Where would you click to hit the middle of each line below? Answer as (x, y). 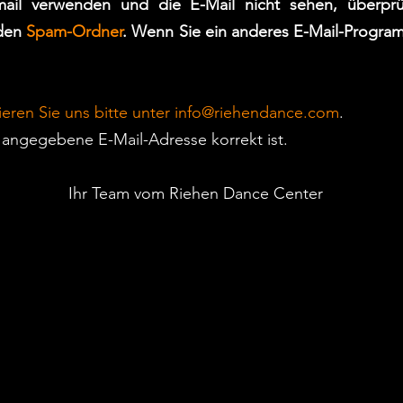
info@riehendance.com (257, 112)
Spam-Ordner (72, 31)
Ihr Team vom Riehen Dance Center (196, 193)
